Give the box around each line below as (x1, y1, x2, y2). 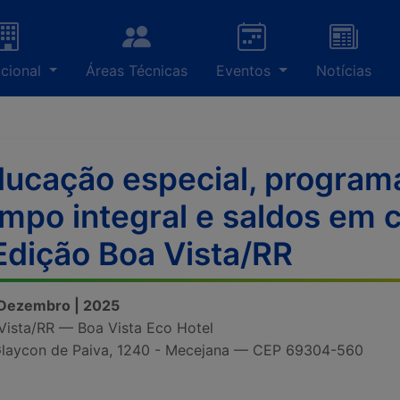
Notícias (316, 62, 371, 79)
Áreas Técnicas (86, 62, 188, 79)
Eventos (216, 62, 276, 79)
